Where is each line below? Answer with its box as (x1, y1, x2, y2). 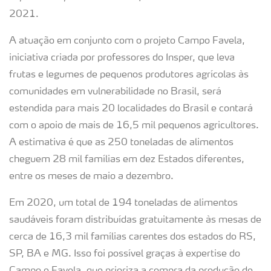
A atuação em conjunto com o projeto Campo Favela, (9, 36, 245, 46)
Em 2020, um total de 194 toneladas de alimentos (9, 198, 238, 208)
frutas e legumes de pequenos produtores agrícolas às (9, 70, 249, 80)
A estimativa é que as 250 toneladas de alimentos (9, 138, 233, 148)
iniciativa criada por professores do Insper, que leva (9, 53, 235, 63)
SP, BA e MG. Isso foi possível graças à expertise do (9, 249, 240, 259)
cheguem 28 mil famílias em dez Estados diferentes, (9, 155, 244, 165)
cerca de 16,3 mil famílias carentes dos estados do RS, (9, 232, 256, 242)
